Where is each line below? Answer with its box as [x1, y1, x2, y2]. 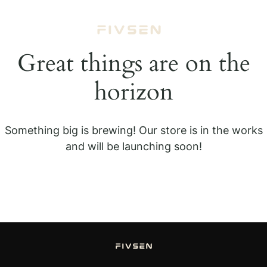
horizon [94, 76, 173, 108]
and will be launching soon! [65, 140, 202, 153]
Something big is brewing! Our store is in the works [4, 124, 263, 136]
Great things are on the [17, 47, 250, 80]
